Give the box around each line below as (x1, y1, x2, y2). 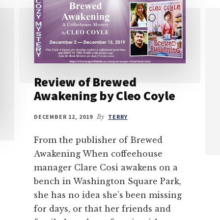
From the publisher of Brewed (33, 135, 163, 145)
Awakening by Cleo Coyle (33, 87, 175, 104)
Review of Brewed (33, 73, 137, 90)
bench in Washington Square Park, (33, 176, 181, 186)
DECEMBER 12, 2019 (33, 112, 93, 120)
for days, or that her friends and (33, 203, 171, 214)
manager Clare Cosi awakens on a (33, 162, 178, 172)
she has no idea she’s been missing (33, 190, 182, 200)
